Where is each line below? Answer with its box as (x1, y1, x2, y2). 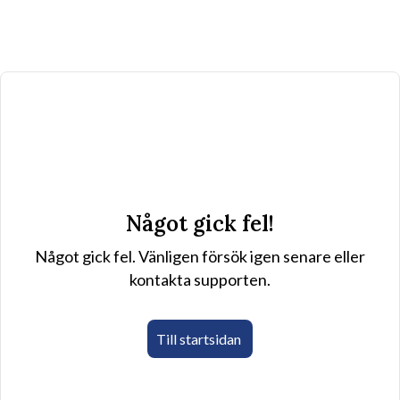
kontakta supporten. (129, 270, 271, 289)
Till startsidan (155, 329, 241, 347)
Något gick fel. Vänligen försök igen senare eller (35, 246, 365, 266)
